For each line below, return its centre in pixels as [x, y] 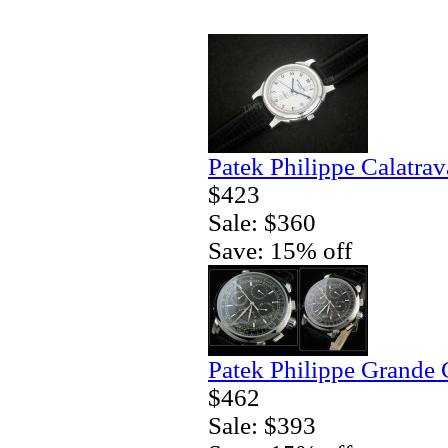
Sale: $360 [262, 222]
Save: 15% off [280, 250]
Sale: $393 [262, 425]
